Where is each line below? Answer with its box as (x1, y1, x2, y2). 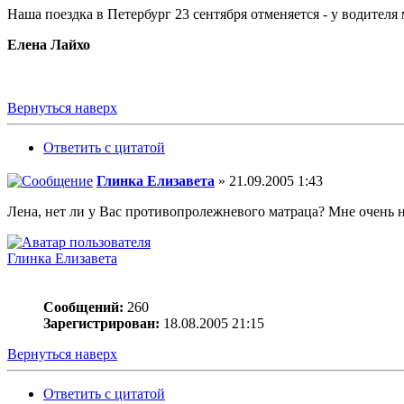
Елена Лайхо (7, 37, 90, 53)
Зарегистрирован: (43, 316, 160, 332)
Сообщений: (43, 299, 124, 316)
